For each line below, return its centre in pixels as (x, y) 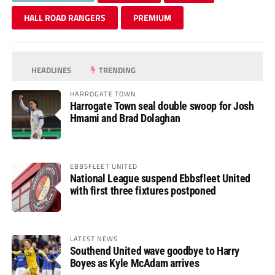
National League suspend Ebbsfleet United (160, 178)
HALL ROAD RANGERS (64, 17)
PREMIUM (152, 17)
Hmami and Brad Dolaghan (125, 118)
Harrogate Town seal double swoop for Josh (162, 106)
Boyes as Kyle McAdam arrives (134, 263)
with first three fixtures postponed (143, 190)
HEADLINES (51, 70)
